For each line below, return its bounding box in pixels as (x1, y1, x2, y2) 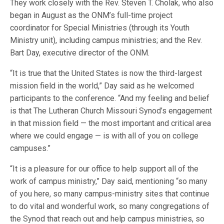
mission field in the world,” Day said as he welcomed (10, 81, 194, 90)
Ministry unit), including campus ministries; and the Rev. (10, 35, 202, 45)
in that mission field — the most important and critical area (10, 118, 211, 128)
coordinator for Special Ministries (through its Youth (10, 23, 190, 32)
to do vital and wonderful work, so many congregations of (10, 201, 210, 211)
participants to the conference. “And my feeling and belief (10, 93, 210, 103)
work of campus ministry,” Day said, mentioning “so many (10, 176, 208, 186)
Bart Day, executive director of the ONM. (10, 48, 150, 57)
